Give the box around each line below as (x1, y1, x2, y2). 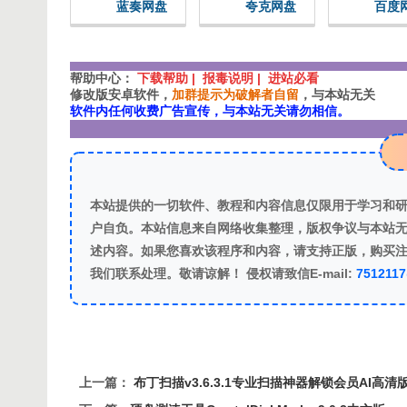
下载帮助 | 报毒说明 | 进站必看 (137, 71, 319, 86)
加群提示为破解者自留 (172, 87, 299, 103)
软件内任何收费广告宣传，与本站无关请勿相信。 (70, 104, 350, 119)
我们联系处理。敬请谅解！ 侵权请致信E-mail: (90, 266, 356, 282)
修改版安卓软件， (70, 87, 172, 103)
